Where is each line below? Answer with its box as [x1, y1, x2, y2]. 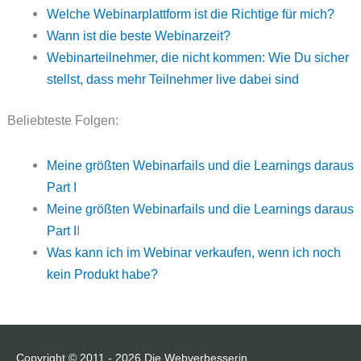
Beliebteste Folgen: [6, 113, 118, 128]
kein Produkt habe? [47, 267, 159, 282]
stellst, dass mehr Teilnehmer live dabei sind [47, 71, 300, 86]
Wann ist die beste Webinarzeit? [47, 27, 231, 43]
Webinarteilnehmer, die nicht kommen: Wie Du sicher [47, 49, 350, 64]
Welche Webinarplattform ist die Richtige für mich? [47, 6, 335, 21]
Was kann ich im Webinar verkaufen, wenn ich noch [47, 245, 342, 260]
